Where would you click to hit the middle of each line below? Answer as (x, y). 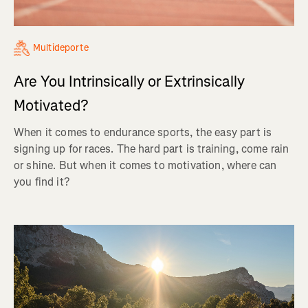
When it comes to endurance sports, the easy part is (143, 133)
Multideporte (61, 48)
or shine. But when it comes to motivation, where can (145, 166)
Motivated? (51, 106)
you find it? (42, 182)
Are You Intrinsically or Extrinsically (129, 82)
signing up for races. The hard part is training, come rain (152, 149)
